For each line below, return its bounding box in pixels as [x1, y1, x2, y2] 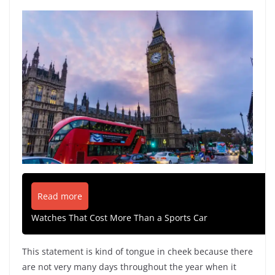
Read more [37, 190, 82, 203]
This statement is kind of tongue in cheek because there [22, 246, 253, 258]
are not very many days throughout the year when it [22, 261, 236, 273]
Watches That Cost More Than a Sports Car [31, 212, 207, 224]
